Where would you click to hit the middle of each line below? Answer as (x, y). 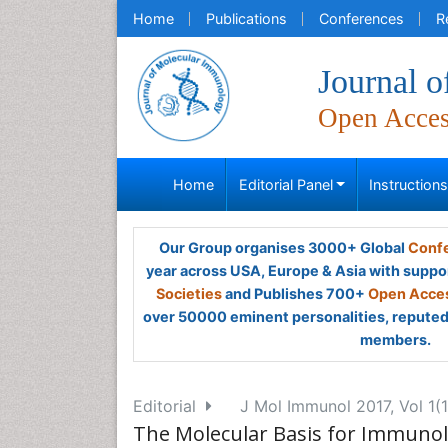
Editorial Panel (285, 184)
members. (395, 339)
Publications (246, 18)
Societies (189, 293)
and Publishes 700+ (295, 293)
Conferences (361, 18)
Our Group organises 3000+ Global (283, 247)
